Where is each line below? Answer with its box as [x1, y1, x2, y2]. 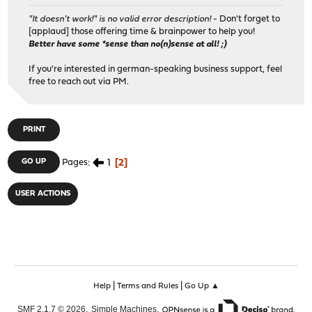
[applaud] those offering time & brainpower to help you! [29, 27, 256, 37]
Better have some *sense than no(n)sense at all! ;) [29, 40, 227, 49]
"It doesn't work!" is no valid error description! [29, 15, 212, 24]
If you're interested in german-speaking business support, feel [29, 65, 283, 75]
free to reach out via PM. [29, 77, 130, 87]
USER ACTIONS [15, 190, 71, 198]
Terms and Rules [116, 282, 178, 291]
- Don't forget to [211, 15, 281, 24]
